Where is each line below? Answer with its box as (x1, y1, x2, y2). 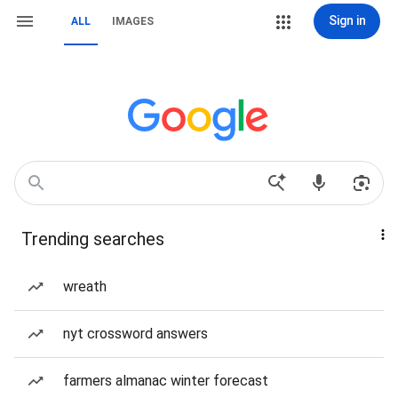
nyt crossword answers (63, 325, 208, 342)
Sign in (328, 13, 366, 28)
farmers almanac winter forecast (63, 372, 268, 389)
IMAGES (112, 15, 154, 28)
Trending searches (21, 228, 164, 250)
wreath (63, 278, 107, 295)
